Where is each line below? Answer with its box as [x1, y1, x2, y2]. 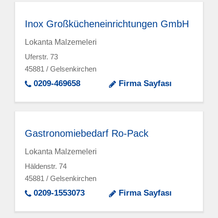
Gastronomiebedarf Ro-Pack [25, 127, 149, 139]
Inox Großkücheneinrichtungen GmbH [25, 18, 189, 29]
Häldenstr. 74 [25, 162, 67, 171]
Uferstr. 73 [25, 53, 58, 61]
